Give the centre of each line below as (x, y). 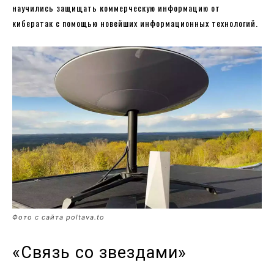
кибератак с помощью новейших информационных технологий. (135, 23)
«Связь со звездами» (99, 252)
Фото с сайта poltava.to (58, 217)
